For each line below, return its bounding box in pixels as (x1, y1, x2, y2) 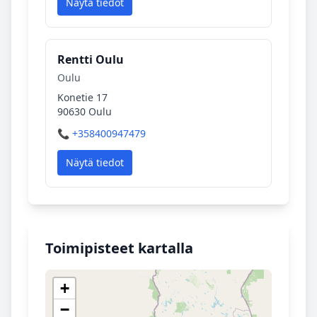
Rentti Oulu (57, 52, 124, 67)
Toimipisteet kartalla (45, 238, 193, 258)
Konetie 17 (57, 91, 108, 104)
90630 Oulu (57, 105, 112, 118)
